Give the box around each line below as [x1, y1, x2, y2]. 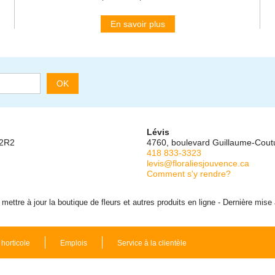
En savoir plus [110, 18, 165, 29]
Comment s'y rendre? [147, 168, 231, 179]
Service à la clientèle [117, 238, 187, 247]
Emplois [60, 238, 87, 247]
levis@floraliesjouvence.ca [147, 158, 249, 168]
